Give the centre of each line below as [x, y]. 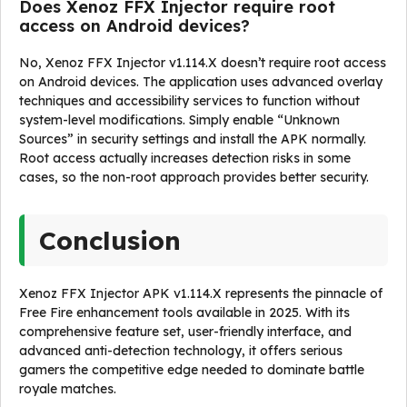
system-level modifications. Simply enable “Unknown [179, 120]
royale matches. [68, 389]
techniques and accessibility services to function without [189, 101]
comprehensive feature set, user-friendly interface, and [185, 332]
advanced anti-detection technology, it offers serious [181, 351]
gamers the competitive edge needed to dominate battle [192, 370]
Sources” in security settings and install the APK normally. [193, 139]
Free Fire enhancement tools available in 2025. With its [184, 313]
